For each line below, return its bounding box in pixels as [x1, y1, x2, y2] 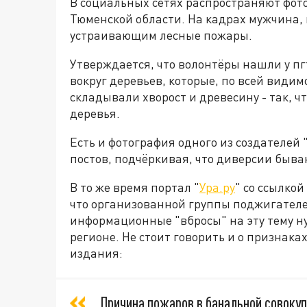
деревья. [70, 106, 123, 121]
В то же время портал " [70, 180, 199, 195]
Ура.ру [199, 180, 235, 195]
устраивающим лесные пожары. [70, 27, 255, 42]
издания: [70, 245, 123, 260]
